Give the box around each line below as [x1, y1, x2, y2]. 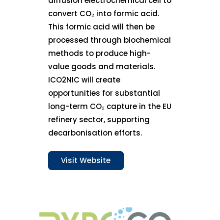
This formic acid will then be [48, 22, 155, 32]
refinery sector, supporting [48, 114, 150, 125]
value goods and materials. [48, 61, 156, 72]
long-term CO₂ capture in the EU [48, 101, 172, 112]
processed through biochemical [48, 35, 171, 46]
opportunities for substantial [48, 88, 161, 99]
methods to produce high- [48, 48, 151, 59]
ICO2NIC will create [48, 75, 121, 85]
